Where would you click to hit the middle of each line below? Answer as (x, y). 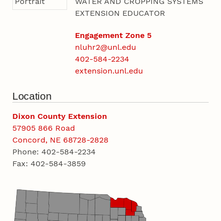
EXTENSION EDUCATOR (120, 13)
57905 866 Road (44, 128)
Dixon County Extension (60, 116)
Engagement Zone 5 (113, 35)
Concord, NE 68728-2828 (61, 140)
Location (32, 96)
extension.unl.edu (109, 71)
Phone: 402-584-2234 (54, 152)
